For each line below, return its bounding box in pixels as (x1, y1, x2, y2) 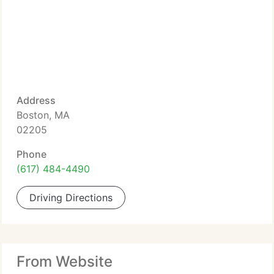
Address (17, 94, 56, 106)
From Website (17, 253, 113, 270)
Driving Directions (29, 191, 113, 204)
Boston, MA (17, 109, 70, 121)
